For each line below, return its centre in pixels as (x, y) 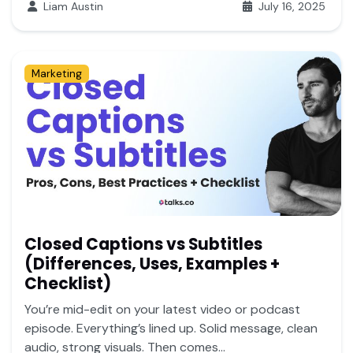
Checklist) (68, 283)
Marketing (56, 73)
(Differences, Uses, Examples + (152, 264)
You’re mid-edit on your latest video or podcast (162, 309)
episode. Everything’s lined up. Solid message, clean (171, 328)
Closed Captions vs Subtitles (143, 244)
